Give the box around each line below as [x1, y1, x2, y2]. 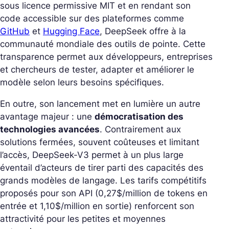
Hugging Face [43, 26, 100, 37]
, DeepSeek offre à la [100, 26, 186, 37]
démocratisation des [95, 111, 184, 122]
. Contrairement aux [100, 124, 181, 135]
